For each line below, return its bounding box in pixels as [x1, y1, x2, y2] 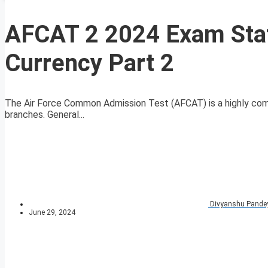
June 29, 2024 [29, 208, 75, 217]
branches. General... [5, 109, 84, 121]
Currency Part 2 [5, 49, 174, 78]
